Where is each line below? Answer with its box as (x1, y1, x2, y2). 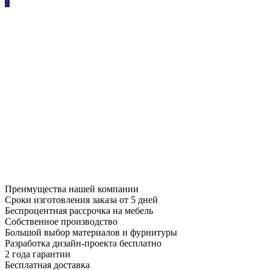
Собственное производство (5, 216, 118, 227)
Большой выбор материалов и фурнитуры (5, 227, 177, 237)
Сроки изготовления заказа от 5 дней (5, 194, 158, 205)
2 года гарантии (5, 248, 71, 259)
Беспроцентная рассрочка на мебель (5, 205, 153, 216)
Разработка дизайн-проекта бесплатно (5, 237, 162, 248)
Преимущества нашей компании (5, 183, 139, 194)
